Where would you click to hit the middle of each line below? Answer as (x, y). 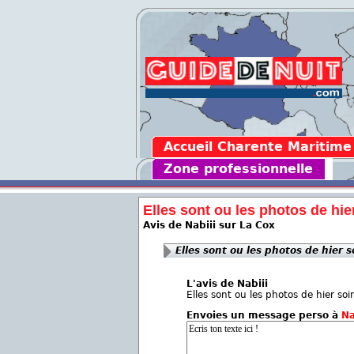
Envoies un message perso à (264, 315)
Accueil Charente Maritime (258, 147)
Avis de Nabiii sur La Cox (209, 225)
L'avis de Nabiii (227, 284)
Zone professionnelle (238, 169)
